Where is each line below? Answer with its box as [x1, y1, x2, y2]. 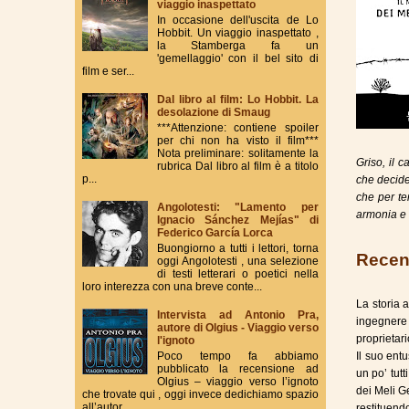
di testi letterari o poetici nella [156, 267, 319, 280]
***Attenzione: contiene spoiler [156, 121, 319, 134]
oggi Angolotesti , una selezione [156, 254, 319, 267]
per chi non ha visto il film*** [156, 133, 319, 147]
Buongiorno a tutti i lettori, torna [156, 241, 319, 255]
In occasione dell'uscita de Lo [156, 13, 319, 26]
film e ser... [82, 64, 134, 78]
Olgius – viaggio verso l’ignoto [156, 374, 319, 388]
